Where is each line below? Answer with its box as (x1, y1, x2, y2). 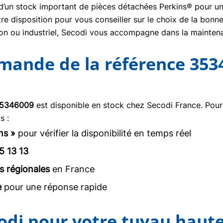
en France (50, 164, 95, 174)
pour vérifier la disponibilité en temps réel (15, 128, 191, 138)
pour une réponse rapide (1, 182, 107, 192)
